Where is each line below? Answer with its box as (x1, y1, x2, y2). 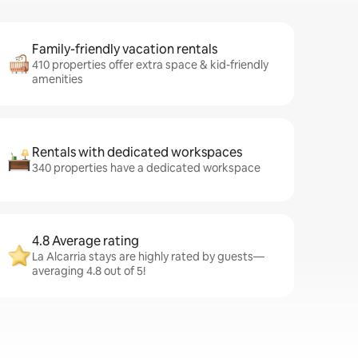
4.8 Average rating (32, 233, 139, 249)
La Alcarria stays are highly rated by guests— (32, 249, 265, 264)
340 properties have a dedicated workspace (32, 161, 261, 175)
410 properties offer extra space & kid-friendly (32, 58, 268, 72)
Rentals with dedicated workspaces (32, 144, 242, 161)
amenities (32, 72, 83, 86)
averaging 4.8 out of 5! (32, 264, 145, 278)
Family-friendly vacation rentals (32, 41, 217, 58)
